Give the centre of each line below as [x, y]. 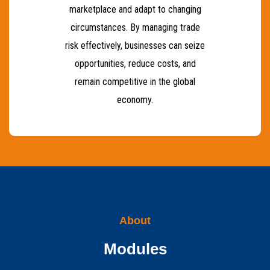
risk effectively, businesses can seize [135, 46]
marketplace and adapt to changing [135, 9]
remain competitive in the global [135, 82]
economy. [135, 100]
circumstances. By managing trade [135, 27]
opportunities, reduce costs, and [135, 64]
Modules [135, 249]
